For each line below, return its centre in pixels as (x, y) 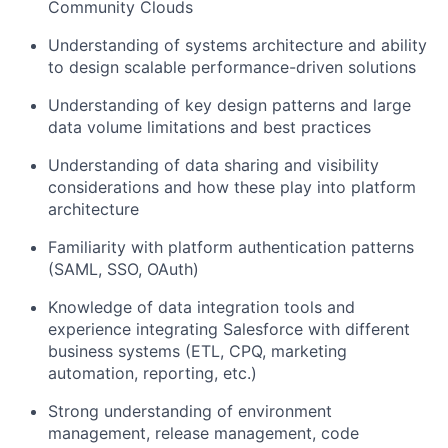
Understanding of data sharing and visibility (213, 164)
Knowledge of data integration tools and (201, 306)
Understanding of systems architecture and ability (237, 44)
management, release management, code (203, 432)
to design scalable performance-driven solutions (232, 66)
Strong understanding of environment (190, 410)
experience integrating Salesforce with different (229, 328)
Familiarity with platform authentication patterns (231, 246)
